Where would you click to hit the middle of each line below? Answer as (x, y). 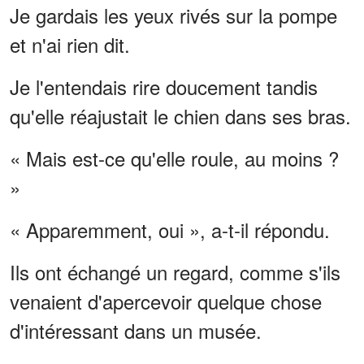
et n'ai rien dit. (70, 44)
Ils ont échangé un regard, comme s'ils (175, 271)
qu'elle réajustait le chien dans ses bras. (180, 115)
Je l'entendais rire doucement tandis (164, 86)
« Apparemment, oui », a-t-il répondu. (170, 229)
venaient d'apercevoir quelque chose (166, 301)
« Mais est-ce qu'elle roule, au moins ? (174, 158)
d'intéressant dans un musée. (136, 330)
